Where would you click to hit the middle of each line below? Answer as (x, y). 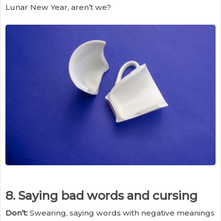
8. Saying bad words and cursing (102, 195)
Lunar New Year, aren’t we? (58, 7)
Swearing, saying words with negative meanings (121, 213)
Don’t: (17, 213)
